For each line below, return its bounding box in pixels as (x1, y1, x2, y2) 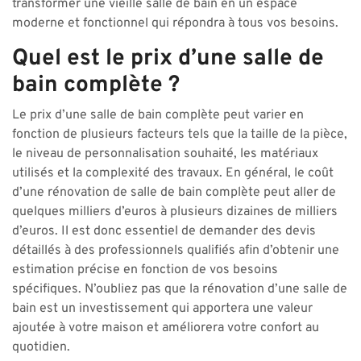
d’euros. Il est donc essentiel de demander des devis (12, 223, 316, 239)
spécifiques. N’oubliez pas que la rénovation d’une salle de (12, 281, 347, 297)
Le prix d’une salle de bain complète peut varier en (12, 107, 304, 123)
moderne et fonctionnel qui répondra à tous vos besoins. (12, 15, 338, 31)
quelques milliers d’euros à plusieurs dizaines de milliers (12, 204, 338, 220)
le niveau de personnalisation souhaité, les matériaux (12, 146, 318, 162)
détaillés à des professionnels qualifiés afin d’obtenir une (12, 243, 339, 259)
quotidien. (12, 339, 70, 355)
